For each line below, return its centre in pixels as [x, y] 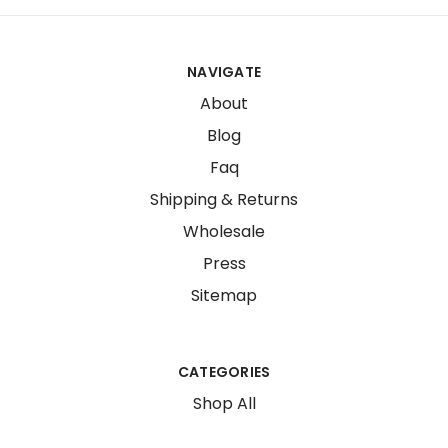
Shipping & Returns [224, 199]
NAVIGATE [224, 72]
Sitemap [224, 295]
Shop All [224, 403]
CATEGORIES [224, 372]
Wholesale [224, 231]
